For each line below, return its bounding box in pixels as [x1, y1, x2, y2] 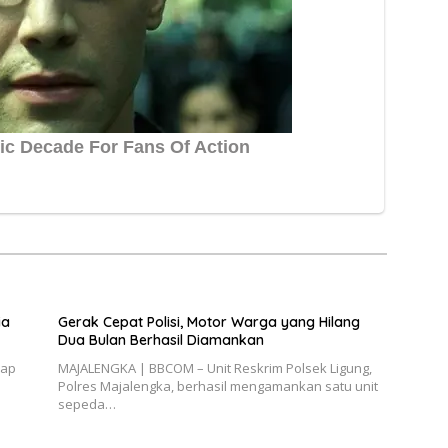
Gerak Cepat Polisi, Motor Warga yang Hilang [57, 313, 360, 332]
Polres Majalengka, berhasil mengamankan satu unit [57, 377, 378, 396]
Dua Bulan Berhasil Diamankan [57, 331, 264, 350]
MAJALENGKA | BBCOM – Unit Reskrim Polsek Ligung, [57, 359, 372, 378]
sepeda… [57, 395, 116, 414]
